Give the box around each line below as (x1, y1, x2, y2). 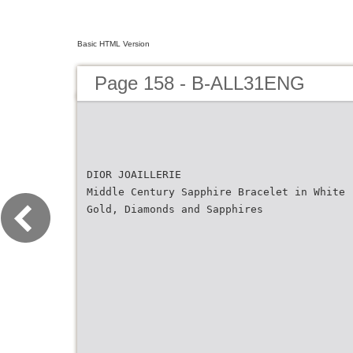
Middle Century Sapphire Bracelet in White (87, 186, 345, 198)
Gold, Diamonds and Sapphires (87, 203, 263, 215)
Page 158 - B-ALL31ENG (95, 72, 305, 94)
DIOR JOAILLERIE (87, 169, 181, 180)
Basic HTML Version (77, 39, 150, 48)
